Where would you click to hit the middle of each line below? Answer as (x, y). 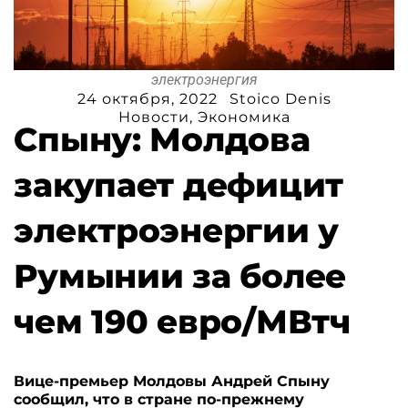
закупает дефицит (178, 184)
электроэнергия (204, 79)
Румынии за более (180, 275)
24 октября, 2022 (147, 98)
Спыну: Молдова (162, 139)
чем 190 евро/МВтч (182, 321)
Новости (153, 117)
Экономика (244, 117)
